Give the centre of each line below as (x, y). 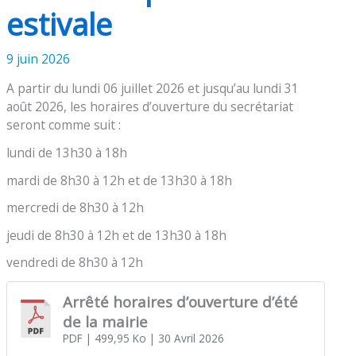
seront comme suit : (64, 125)
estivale (60, 23)
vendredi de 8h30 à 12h (75, 263)
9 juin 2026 (39, 58)
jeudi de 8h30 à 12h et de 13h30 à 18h (117, 235)
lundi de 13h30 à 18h (67, 152)
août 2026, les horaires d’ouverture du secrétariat (150, 107)
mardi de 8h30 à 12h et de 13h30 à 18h (120, 180)
